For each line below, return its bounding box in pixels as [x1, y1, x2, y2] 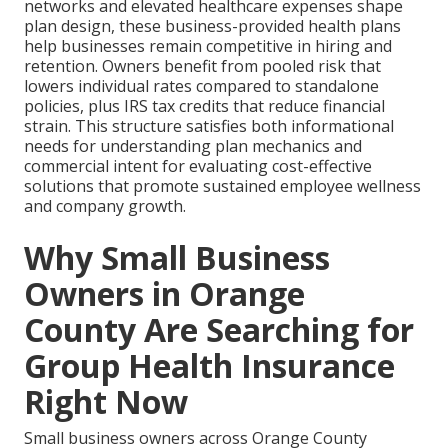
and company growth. [24, 195, 186, 218]
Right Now [24, 380, 188, 424]
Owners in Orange [24, 272, 305, 316]
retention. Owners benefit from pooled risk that [24, 55, 381, 78]
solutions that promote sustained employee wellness [24, 175, 421, 198]
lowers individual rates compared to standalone [24, 75, 379, 98]
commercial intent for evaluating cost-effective [24, 155, 372, 178]
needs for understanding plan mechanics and [24, 135, 362, 158]
